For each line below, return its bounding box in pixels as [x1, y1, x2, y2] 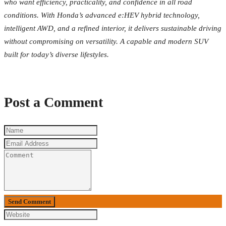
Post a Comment [4, 94, 103, 110]
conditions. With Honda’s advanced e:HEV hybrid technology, [4, 11, 200, 19]
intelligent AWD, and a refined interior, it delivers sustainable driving [4, 24, 221, 32]
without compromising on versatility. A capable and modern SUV [4, 37, 208, 45]
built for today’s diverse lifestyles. [4, 50, 109, 59]
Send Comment [8, 197, 51, 205]
